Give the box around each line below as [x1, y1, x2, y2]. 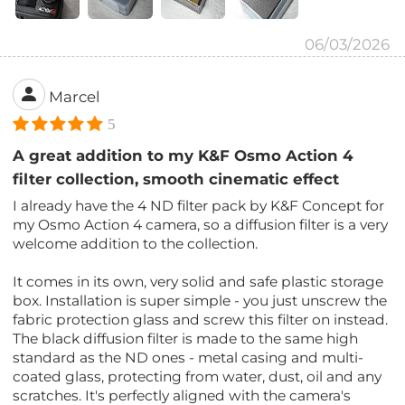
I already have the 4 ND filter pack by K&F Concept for [13, 197, 385, 215]
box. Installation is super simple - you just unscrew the [13, 292, 388, 310]
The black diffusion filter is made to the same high [13, 330, 359, 348]
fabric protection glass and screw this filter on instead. [13, 311, 389, 329]
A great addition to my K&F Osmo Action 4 [13, 146, 354, 165]
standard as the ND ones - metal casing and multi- [13, 349, 364, 367]
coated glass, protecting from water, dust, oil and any [13, 368, 382, 386]
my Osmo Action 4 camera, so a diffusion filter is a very [13, 216, 389, 234]
